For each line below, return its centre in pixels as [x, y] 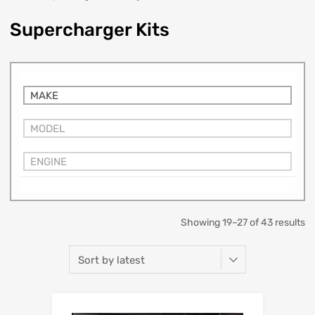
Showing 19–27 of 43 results [243, 222]
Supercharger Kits [90, 29]
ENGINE [49, 161]
